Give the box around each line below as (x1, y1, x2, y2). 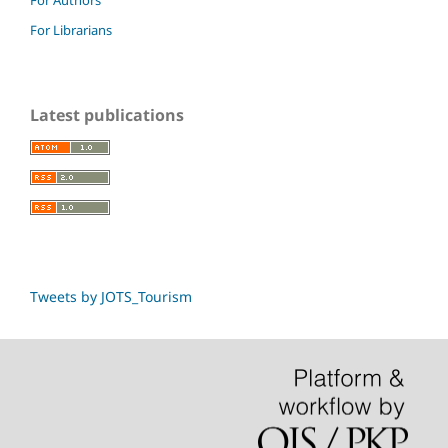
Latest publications (30, 103, 184, 126)
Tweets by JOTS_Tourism (30, 286, 192, 306)
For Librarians (30, 20, 112, 39)
